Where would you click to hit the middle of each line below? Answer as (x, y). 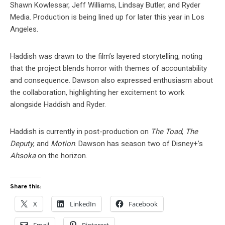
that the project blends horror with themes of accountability (108, 69)
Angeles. (24, 29)
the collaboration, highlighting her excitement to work (97, 93)
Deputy (22, 144)
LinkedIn (83, 204)
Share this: (26, 187)
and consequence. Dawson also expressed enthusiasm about (111, 81)
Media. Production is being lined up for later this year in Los (107, 17)
